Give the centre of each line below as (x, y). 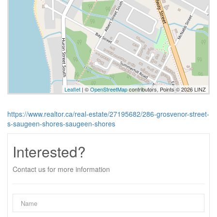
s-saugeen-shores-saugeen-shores (61, 124)
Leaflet (72, 89)
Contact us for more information (61, 169)
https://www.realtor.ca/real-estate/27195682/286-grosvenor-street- (108, 114)
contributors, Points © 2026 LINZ (167, 89)
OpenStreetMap (109, 89)
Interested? (49, 151)
